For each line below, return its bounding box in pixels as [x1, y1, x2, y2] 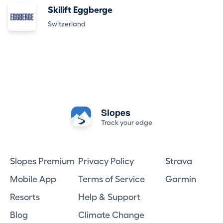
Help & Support [78, 193, 140, 202]
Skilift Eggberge [48, 5, 112, 14]
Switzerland [48, 20, 86, 27]
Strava [165, 157, 192, 166]
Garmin [165, 175, 196, 184]
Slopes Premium [10, 157, 75, 166]
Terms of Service [78, 175, 145, 184]
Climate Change [78, 211, 144, 220]
